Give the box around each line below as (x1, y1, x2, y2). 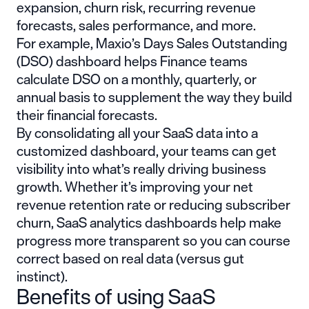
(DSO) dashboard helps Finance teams (17, 49, 248, 72)
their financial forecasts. (17, 103, 157, 126)
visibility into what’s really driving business (17, 157, 266, 180)
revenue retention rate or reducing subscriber (17, 192, 290, 216)
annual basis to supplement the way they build (17, 85, 292, 108)
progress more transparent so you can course (17, 228, 290, 252)
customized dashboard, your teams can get (17, 139, 277, 162)
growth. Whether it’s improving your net (17, 175, 253, 198)
